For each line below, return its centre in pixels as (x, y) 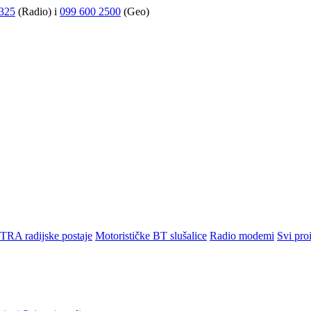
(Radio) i (37, 11)
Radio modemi (242, 235)
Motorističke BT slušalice (151, 235)
